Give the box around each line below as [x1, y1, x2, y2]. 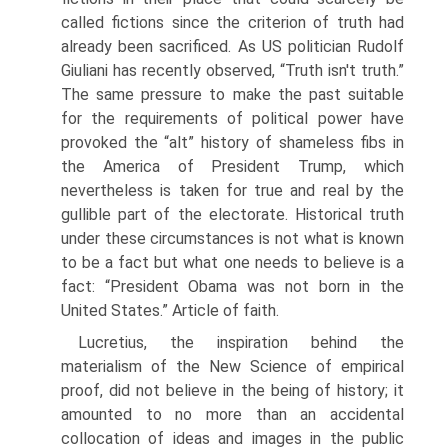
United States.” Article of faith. [61, 301, 279, 320]
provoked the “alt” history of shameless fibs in [61, 133, 404, 152]
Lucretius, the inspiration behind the [78, 333, 404, 352]
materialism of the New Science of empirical [61, 357, 404, 376]
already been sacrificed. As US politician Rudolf [61, 37, 404, 56]
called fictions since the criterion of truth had [61, 13, 404, 32]
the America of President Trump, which [61, 157, 404, 176]
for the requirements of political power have [61, 109, 404, 128]
